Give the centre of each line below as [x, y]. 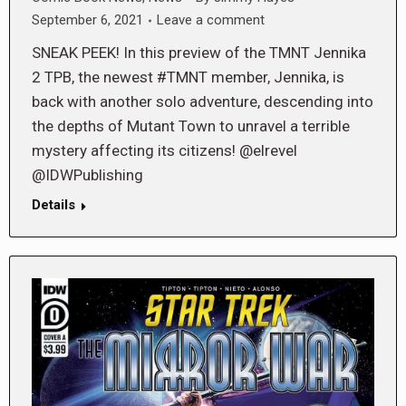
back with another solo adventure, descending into [203, 102]
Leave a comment [211, 20]
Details [53, 205]
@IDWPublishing [87, 175]
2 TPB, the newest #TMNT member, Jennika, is [188, 77]
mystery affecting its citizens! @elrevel [164, 151]
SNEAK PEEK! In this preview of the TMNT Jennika [199, 53]
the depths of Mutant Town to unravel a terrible [191, 126]
